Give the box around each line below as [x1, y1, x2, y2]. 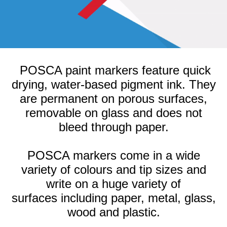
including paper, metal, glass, [60, 191, 216, 205]
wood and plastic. [67, 205, 160, 219]
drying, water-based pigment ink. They [11, 77, 216, 91]
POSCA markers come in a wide [27, 148, 200, 162]
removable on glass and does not [25, 105, 202, 120]
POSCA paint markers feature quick [20, 63, 211, 77]
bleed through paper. [58, 120, 169, 134]
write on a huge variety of [46, 176, 181, 191]
